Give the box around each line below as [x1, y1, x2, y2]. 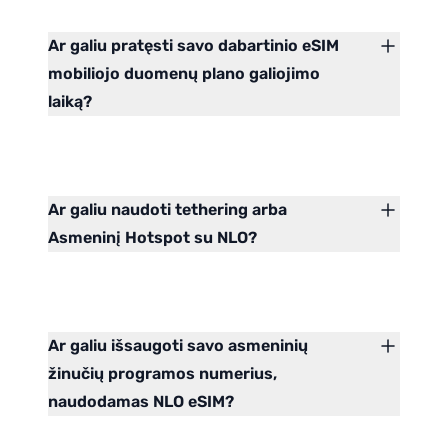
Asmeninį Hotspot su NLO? [48, 228, 257, 248]
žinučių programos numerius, [48, 364, 277, 384]
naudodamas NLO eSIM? [48, 392, 234, 412]
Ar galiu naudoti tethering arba [48, 200, 287, 220]
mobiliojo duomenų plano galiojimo [48, 64, 320, 84]
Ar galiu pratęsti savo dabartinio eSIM [48, 36, 339, 56]
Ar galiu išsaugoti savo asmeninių [48, 336, 308, 356]
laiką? [48, 92, 92, 112]
